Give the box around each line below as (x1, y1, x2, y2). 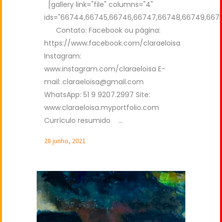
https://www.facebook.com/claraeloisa (44, 38, 180, 49)
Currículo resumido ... (44, 115, 123, 126)
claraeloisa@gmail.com (62, 77, 144, 87)
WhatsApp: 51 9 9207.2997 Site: (44, 90, 150, 100)
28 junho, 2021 (44, 136, 86, 146)
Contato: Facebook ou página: (44, 25, 161, 36)
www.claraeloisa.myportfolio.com (44, 103, 163, 113)
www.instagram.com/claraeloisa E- (44, 64, 166, 74)
